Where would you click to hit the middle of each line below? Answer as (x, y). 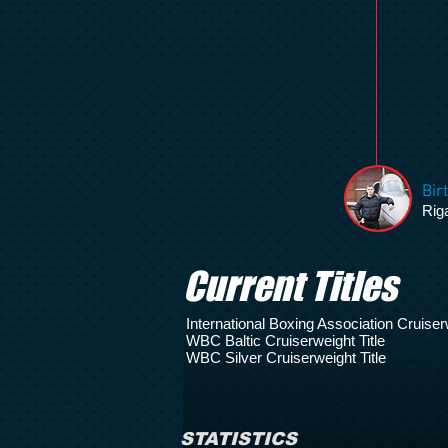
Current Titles (290, 286)
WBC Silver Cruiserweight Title (286, 357)
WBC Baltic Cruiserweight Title (285, 340)
